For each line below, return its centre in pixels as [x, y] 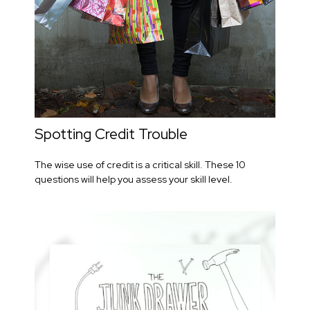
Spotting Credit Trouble [111, 134]
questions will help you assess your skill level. [134, 179]
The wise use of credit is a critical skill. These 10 [140, 164]
